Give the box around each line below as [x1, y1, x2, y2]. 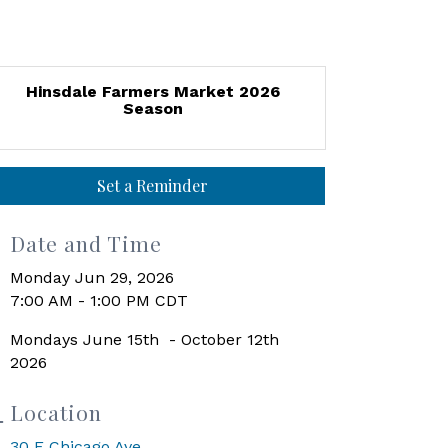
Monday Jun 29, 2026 [10, 268, 175, 287]
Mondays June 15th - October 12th [10, 330, 280, 349]
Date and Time [10, 229, 163, 257]
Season [122, 99, 183, 118]
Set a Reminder [97, 175, 209, 196]
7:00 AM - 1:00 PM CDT [10, 291, 189, 310]
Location [10, 398, 103, 426]
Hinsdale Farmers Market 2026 [25, 82, 280, 101]
